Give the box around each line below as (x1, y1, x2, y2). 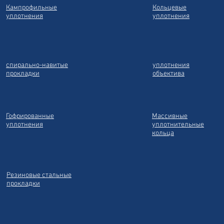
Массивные (152, 112, 187, 120)
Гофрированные (6, 112, 54, 120)
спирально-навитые (6, 61, 68, 69)
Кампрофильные (6, 3, 57, 12)
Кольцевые (152, 3, 186, 12)
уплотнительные (152, 120, 204, 129)
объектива (152, 69, 184, 78)
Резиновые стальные (6, 171, 71, 179)
